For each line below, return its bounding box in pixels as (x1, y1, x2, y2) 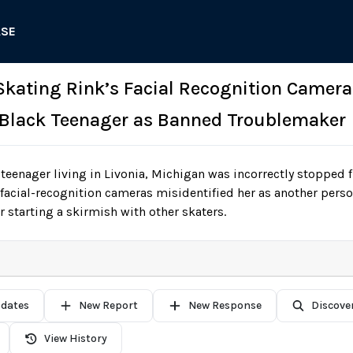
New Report (79, 299, 138, 312)
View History (44, 332, 107, 345)
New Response (188, 299, 262, 312)
